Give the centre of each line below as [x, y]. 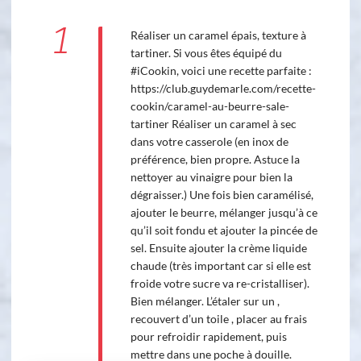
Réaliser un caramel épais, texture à [218, 35]
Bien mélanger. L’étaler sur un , [205, 301]
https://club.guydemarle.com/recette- [223, 89]
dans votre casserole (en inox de [209, 142]
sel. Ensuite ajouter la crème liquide [218, 248]
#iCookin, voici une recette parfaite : [221, 71]
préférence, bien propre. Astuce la [215, 160]
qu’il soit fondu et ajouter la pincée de [224, 230]
